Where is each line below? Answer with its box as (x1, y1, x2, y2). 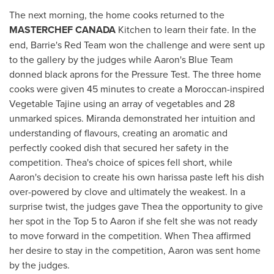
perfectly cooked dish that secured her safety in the (9, 141, 229, 154)
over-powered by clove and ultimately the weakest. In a (9, 185, 245, 198)
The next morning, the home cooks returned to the (9, 8, 224, 21)
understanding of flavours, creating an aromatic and (9, 126, 228, 139)
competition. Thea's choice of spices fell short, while (9, 155, 232, 169)
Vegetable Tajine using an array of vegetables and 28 (9, 97, 235, 110)
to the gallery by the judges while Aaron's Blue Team (9, 53, 233, 66)
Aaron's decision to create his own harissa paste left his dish (9, 170, 264, 183)
